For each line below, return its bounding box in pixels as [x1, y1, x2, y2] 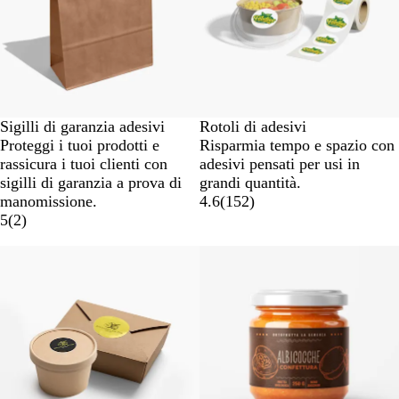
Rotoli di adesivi [199, 117, 306, 135]
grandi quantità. [199, 173, 301, 191]
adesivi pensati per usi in [199, 154, 360, 173]
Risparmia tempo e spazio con [199, 135, 395, 154]
